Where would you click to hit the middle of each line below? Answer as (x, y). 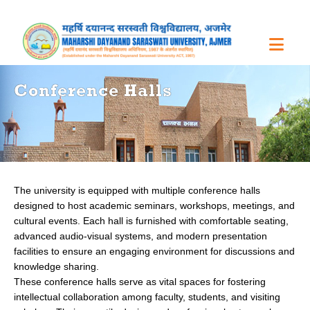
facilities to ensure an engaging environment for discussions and (154, 251)
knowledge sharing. (56, 266)
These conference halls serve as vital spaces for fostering (140, 281)
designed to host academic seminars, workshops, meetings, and (154, 205)
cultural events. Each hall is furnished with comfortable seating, (151, 220)
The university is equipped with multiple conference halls (137, 190)
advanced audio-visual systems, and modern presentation (140, 236)
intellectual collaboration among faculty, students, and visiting (147, 297)
